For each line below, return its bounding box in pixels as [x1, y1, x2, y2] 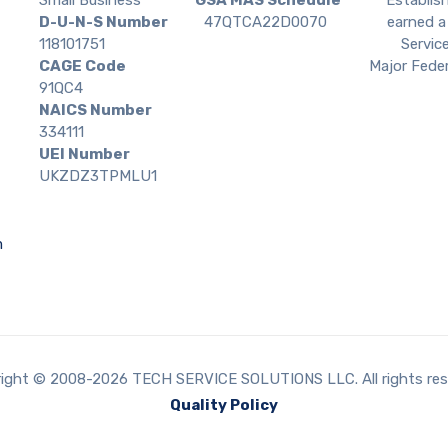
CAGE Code [39, 56, 351, 75]
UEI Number [39, 144, 130, 163]
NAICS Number [39, 100, 152, 119]
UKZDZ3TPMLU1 [39, 166, 157, 185]
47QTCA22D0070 [204, 12, 327, 31]
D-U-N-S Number [39, 12, 204, 31]
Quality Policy [170, 395, 278, 414]
